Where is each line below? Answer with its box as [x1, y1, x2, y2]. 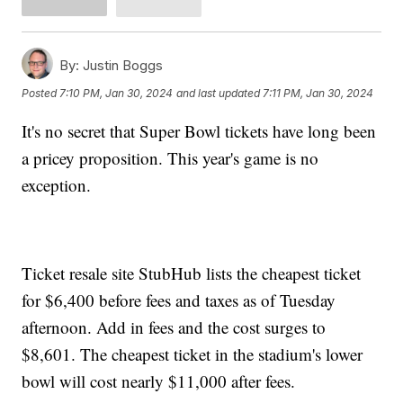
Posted [22, 86, 60, 101]
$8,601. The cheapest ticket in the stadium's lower [22, 342, 363, 365]
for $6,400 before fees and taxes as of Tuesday [22, 288, 336, 311]
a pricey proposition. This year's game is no [22, 146, 319, 169]
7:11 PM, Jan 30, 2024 [263, 86, 374, 101]
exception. [22, 173, 97, 196]
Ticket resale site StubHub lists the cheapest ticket [22, 261, 362, 284]
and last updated [176, 86, 261, 101]
